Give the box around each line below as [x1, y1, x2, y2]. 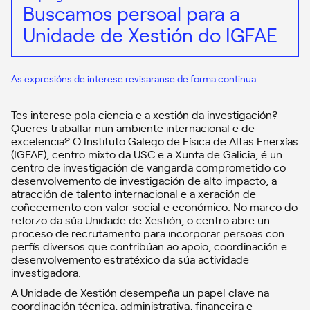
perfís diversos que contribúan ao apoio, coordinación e [11, 238, 287, 254]
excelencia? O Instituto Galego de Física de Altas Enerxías [11, 133, 298, 149]
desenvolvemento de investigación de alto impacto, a [11, 172, 277, 188]
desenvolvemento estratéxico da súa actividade [11, 251, 249, 267]
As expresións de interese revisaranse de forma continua [11, 71, 256, 85]
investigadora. [11, 264, 81, 280]
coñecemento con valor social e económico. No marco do [11, 199, 298, 215]
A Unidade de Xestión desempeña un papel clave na [11, 284, 269, 300]
